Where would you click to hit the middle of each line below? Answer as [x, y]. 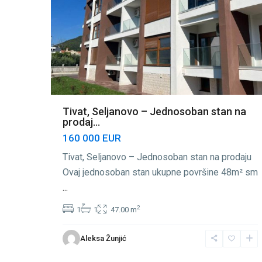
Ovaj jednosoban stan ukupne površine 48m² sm [160, 173]
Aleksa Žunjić [103, 239]
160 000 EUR [92, 138]
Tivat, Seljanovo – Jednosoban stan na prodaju [157, 157]
